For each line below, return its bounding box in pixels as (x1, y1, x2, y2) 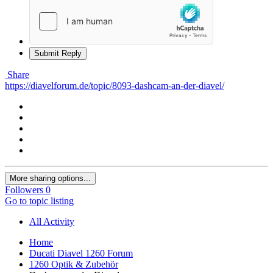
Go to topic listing (5, 195, 74, 206)
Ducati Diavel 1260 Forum (29, 247, 133, 258)
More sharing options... (10, 173, 91, 183)
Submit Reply (34, 48, 82, 58)
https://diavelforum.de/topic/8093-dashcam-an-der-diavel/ (5, 80, 224, 91)
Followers (5, 184, 43, 195)
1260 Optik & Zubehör (29, 258, 118, 269)
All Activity (29, 216, 74, 227)
